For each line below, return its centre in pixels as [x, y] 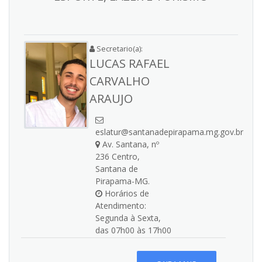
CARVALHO [120, 81]
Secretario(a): [119, 49]
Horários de [126, 193]
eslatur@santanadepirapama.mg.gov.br [169, 132]
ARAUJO [111, 99]
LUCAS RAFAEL [130, 63]
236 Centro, [118, 156]
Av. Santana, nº [130, 144]
